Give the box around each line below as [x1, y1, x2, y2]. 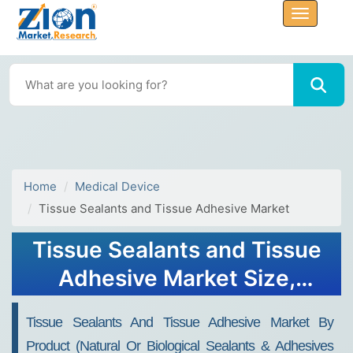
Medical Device [75, 179, 160, 194]
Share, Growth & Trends [51, 293, 302, 320]
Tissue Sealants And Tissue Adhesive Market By [26, 314, 333, 330]
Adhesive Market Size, [58, 265, 295, 292]
